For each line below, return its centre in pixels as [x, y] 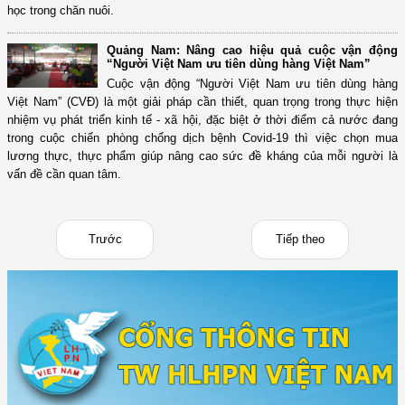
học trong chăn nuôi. [61, 11]
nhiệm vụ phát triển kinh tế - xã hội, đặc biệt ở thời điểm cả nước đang [202, 120]
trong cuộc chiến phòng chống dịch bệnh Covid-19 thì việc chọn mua [202, 138]
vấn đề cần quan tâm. [64, 174]
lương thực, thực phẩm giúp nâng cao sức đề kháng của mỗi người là [202, 156]
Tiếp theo [300, 240]
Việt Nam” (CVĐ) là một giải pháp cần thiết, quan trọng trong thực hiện [202, 102]
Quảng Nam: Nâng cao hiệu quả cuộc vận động [252, 51]
